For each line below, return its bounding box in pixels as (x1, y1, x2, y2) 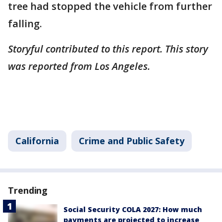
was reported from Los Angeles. (8, 59, 153, 73)
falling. (8, 17, 45, 30)
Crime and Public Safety (79, 135, 184, 147)
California (15, 135, 59, 147)
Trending (8, 184, 48, 196)
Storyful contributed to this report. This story (8, 42, 208, 55)
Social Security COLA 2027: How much (63, 205, 202, 214)
